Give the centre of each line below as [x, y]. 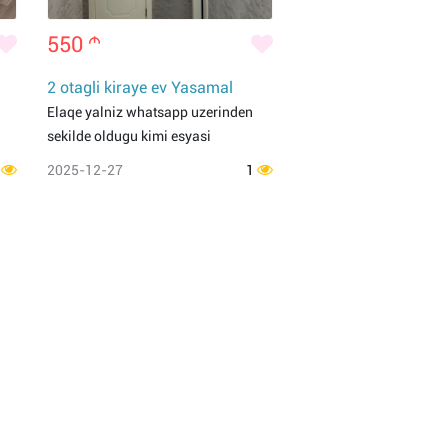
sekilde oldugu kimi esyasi [129, 136]
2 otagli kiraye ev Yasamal [140, 87]
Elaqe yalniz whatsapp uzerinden [150, 112]
